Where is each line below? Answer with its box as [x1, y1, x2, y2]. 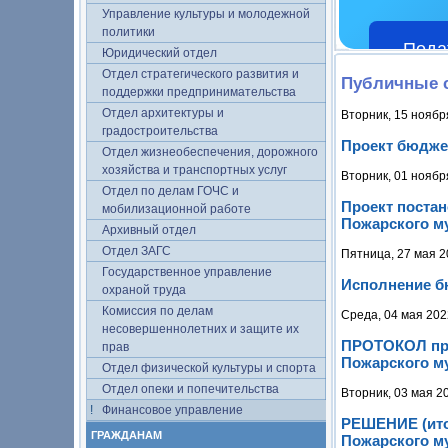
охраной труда [102, 283, 186, 297]
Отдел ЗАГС [102, 244, 171, 258]
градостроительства [102, 124, 218, 138]
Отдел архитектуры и [102, 106, 224, 120]
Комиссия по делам [102, 304, 213, 318]
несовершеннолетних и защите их [102, 322, 299, 336]
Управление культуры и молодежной [102, 7, 310, 21]
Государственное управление [102, 265, 272, 279]
